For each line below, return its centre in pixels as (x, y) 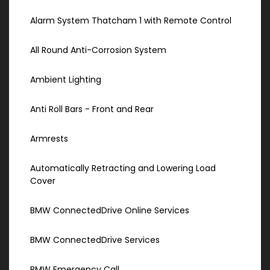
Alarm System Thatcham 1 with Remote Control (131, 21)
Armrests (49, 139)
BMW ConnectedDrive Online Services (110, 211)
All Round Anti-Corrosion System (98, 50)
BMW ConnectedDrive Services (95, 240)
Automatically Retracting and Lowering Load (123, 168)
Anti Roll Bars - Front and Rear (92, 109)
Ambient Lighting (66, 80)
